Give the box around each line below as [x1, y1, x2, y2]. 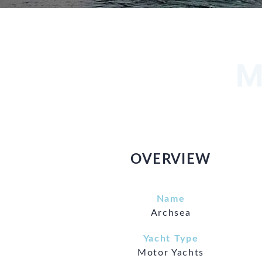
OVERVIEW [130, 152, 211, 167]
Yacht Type [143, 233, 199, 243]
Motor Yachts [137, 247, 205, 257]
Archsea [150, 208, 191, 218]
